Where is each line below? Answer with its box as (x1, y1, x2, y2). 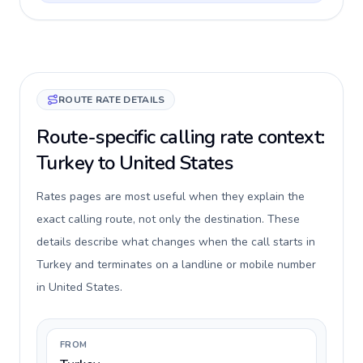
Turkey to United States (36, 150, 233, 176)
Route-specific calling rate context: (36, 124, 325, 150)
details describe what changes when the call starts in (36, 234, 315, 250)
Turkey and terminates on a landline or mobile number (36, 257, 316, 272)
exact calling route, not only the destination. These (36, 211, 300, 227)
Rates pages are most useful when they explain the (36, 189, 305, 204)
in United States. (36, 280, 122, 295)
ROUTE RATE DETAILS (58, 93, 165, 106)
